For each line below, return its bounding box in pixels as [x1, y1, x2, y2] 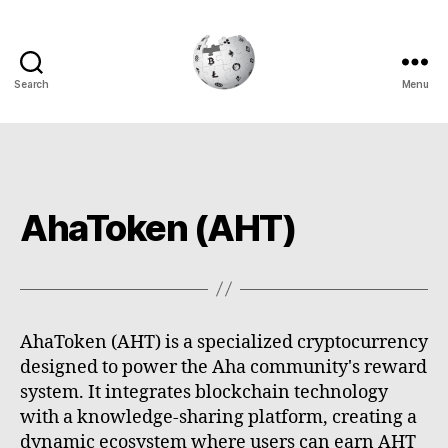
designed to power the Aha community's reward [20, 355, 427, 379]
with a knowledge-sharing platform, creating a [20, 405, 417, 429]
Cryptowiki [222, 90, 314, 112]
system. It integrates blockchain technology [20, 380, 388, 404]
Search [14, 77, 49, 90]
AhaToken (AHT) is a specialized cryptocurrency [20, 330, 428, 354]
